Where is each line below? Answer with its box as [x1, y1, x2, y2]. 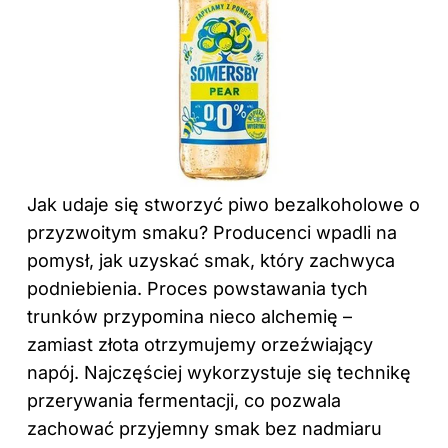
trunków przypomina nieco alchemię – [27, 305, 352, 327]
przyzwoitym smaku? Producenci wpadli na [27, 221, 397, 243]
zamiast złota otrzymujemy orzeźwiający [27, 333, 373, 355]
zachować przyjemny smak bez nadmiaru [27, 417, 382, 439]
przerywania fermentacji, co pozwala [27, 389, 341, 411]
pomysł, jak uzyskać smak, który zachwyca [27, 249, 395, 271]
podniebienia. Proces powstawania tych [27, 277, 368, 299]
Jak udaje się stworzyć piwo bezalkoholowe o [27, 193, 420, 215]
